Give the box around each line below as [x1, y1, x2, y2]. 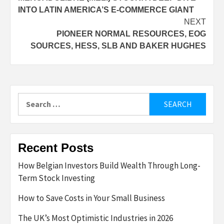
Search [17, 93, 42, 103]
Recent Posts [18, 140, 93, 154]
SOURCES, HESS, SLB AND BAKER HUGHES [30, 41, 206, 50]
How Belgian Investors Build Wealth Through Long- [18, 159, 200, 171]
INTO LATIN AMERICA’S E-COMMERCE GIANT [18, 5, 194, 14]
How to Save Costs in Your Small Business [18, 192, 165, 203]
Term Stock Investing [18, 172, 95, 183]
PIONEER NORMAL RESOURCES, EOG [56, 29, 206, 38]
